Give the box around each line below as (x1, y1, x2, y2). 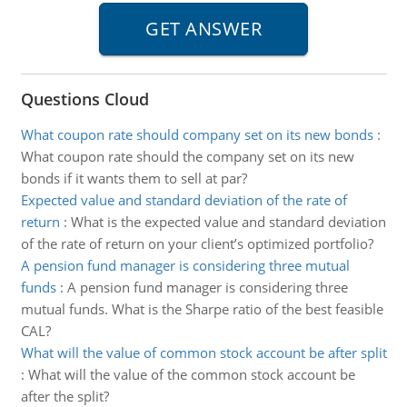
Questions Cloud (20, 88, 149, 110)
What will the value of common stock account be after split (20, 343, 387, 362)
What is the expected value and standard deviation (70, 213, 386, 231)
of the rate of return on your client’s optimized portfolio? (20, 234, 373, 253)
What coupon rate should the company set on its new (20, 147, 354, 165)
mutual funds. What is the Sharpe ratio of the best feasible (20, 300, 383, 318)
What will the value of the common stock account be (27, 365, 355, 383)
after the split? (20, 387, 109, 405)
